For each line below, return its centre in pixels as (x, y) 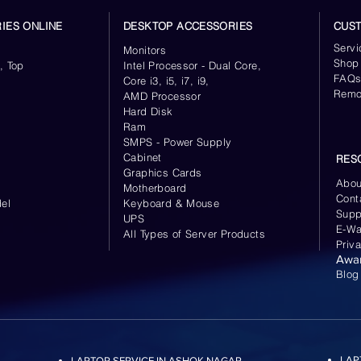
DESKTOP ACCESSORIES (190, 26)
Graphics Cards (163, 172)
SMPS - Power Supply (178, 142)
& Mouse (196, 203)
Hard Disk (148, 111)
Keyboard (148, 203)
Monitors (145, 50)
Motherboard (155, 188)
